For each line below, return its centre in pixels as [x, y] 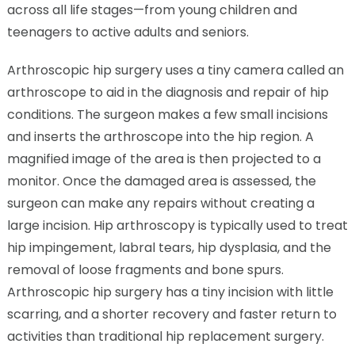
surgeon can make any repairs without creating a [160, 204]
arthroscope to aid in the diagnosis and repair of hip [168, 93]
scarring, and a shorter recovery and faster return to [172, 315]
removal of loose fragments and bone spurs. [145, 270]
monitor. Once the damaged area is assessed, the [161, 181]
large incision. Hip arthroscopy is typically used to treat [177, 226]
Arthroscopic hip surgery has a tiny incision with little [170, 292]
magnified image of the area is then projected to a [164, 159]
